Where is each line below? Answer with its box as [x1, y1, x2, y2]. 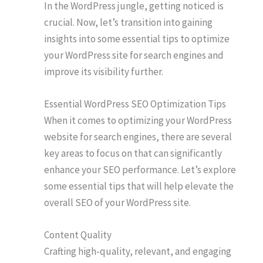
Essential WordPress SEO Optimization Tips [44, 97, 226, 111]
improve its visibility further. [44, 65, 163, 79]
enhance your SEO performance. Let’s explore [44, 163, 236, 177]
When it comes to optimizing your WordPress [44, 114, 232, 127]
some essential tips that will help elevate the [44, 180, 234, 193]
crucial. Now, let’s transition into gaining [44, 16, 213, 29]
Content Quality [44, 228, 112, 242]
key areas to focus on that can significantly [44, 147, 222, 160]
